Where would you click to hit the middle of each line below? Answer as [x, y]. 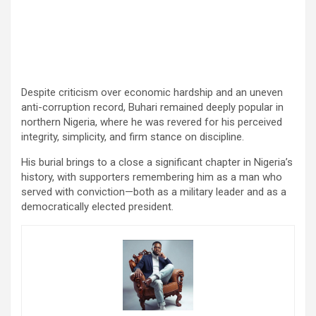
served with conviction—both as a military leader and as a [154, 192]
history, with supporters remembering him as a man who [152, 177]
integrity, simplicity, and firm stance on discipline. [133, 136]
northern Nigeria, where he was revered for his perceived [152, 122]
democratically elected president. [97, 206]
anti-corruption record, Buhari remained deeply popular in [152, 107]
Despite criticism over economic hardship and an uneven [152, 92]
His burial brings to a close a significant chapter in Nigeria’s [157, 162]
